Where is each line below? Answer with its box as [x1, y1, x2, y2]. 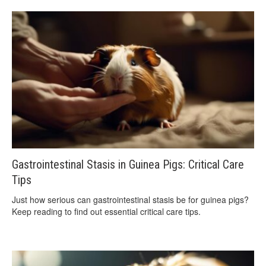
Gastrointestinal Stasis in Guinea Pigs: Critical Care [12, 157, 244, 172]
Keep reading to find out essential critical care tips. [12, 205, 201, 218]
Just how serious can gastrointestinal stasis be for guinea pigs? [12, 194, 249, 206]
